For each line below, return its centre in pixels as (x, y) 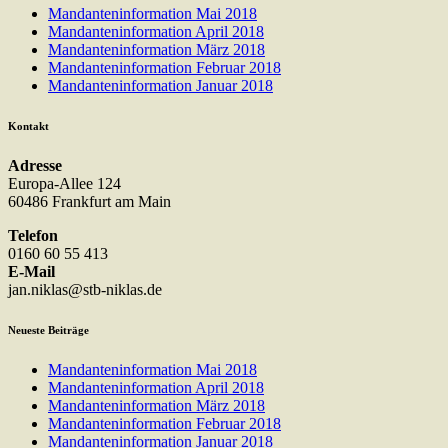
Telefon (33, 235)
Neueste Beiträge (48, 329)
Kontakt (28, 126)
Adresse (35, 165)
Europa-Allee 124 (64, 183)
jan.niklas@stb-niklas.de (85, 289)
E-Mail (31, 271)
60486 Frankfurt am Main (89, 201)
